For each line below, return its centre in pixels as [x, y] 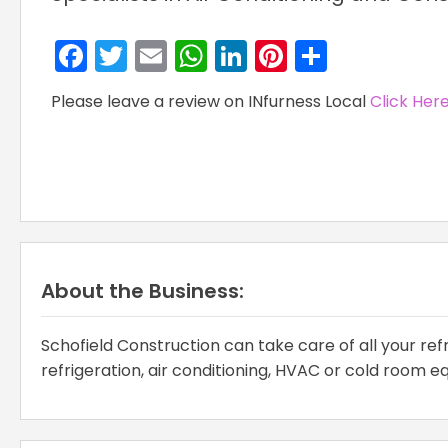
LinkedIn [309, 55]
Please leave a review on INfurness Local [210, 101]
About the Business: [142, 290]
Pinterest [355, 55]
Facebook [163, 55]
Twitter [179, 55]
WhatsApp [289, 55]
